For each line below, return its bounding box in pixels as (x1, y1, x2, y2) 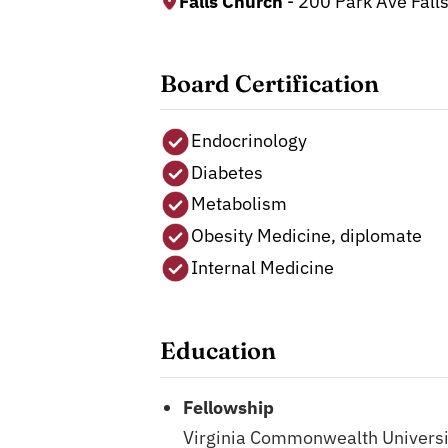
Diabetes (191, 160, 264, 184)
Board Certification (159, 68, 379, 98)
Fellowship (183, 396, 275, 420)
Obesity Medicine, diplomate (191, 224, 423, 248)
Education (159, 335, 276, 365)
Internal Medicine (191, 255, 335, 279)
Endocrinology (191, 129, 308, 153)
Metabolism (191, 192, 288, 216)
